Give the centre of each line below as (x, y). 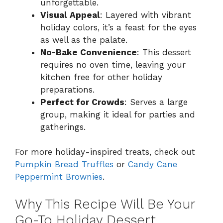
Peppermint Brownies (59, 177)
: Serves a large (156, 102)
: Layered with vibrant (146, 15)
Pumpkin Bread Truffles (64, 165)
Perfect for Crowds (82, 102)
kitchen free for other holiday (101, 77)
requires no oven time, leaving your (113, 64)
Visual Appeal (70, 15)
